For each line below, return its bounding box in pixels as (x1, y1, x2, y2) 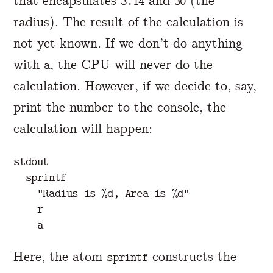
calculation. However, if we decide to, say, (13, 77, 257, 94)
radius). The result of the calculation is (13, 13, 244, 30)
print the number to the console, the (13, 99, 227, 116)
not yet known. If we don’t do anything (13, 35, 243, 52)
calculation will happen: (13, 120, 153, 137)
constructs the (147, 248, 236, 265)
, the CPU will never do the (50, 56, 213, 73)
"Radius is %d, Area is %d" (13, 186, 190, 200)
